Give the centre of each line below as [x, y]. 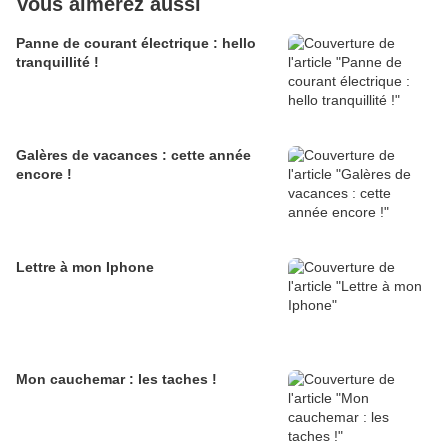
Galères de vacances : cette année [133, 155]
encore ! [44, 174]
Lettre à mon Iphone [85, 267]
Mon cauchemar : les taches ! [116, 379]
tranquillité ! [57, 62]
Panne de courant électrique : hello [136, 43]
